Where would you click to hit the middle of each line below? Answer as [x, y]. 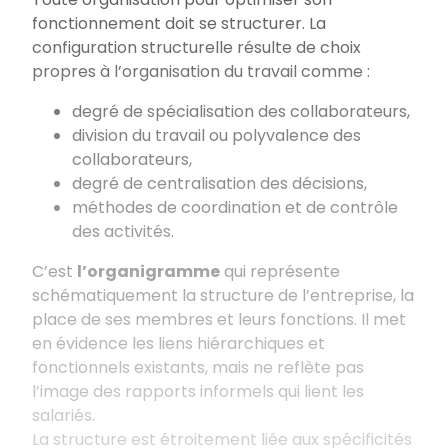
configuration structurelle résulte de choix [196, 47]
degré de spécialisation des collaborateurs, [241, 111]
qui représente [280, 271]
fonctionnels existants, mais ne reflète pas [198, 367]
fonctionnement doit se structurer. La [179, 23]
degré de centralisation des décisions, [219, 183]
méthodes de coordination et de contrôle [235, 207]
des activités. [123, 231]
